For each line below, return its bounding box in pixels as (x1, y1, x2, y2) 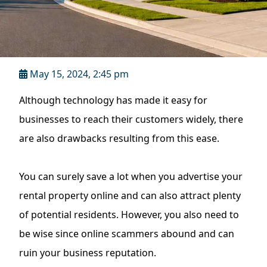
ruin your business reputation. (19, 246, 156, 259)
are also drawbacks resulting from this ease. (19, 132, 219, 145)
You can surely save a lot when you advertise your (19, 170, 243, 183)
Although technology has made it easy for (19, 94, 207, 107)
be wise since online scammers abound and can (19, 227, 234, 240)
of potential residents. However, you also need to (19, 208, 239, 221)
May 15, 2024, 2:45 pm (30, 67, 129, 80)
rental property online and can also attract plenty (19, 189, 241, 202)
